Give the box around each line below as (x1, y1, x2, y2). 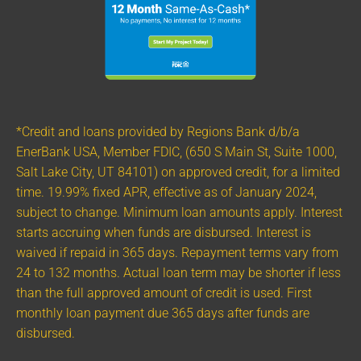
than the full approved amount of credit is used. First (16, 285, 312, 301)
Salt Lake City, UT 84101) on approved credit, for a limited (16, 164, 340, 180)
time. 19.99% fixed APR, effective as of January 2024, (16, 185, 317, 200)
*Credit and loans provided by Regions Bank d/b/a (16, 124, 300, 139)
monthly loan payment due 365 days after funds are (16, 305, 309, 321)
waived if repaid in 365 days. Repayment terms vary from (16, 245, 338, 260)
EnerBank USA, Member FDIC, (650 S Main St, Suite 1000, (16, 144, 337, 160)
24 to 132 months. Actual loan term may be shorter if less (16, 265, 341, 280)
